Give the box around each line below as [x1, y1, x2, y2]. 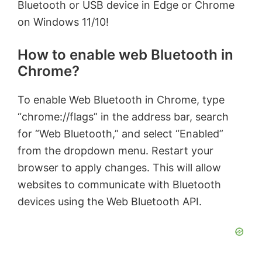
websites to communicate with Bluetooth [18, 178, 221, 191]
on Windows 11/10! [18, 15, 109, 28]
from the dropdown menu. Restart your [18, 144, 213, 157]
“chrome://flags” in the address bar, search [18, 110, 229, 123]
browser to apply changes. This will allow [18, 161, 221, 174]
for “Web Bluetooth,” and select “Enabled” [18, 127, 223, 140]
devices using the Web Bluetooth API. [18, 195, 202, 208]
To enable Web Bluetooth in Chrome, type [18, 93, 225, 106]
